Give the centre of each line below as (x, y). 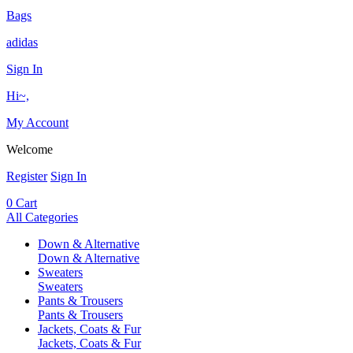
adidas (22, 43)
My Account (37, 123)
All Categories (42, 217)
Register (27, 176)
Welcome (30, 150)
